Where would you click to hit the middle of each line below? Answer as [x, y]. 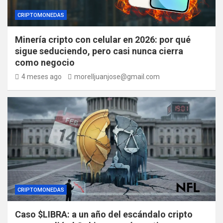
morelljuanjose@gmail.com [117, 76]
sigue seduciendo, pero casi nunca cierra [99, 51]
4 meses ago [42, 76]
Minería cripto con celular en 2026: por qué [103, 39]
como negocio [45, 62]
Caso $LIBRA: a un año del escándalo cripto [104, 214]
